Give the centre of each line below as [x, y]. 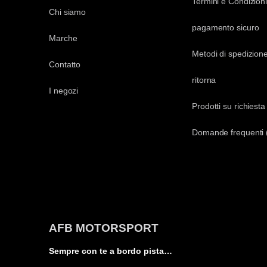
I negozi [64, 90]
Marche [63, 38]
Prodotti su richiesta [229, 106]
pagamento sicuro [226, 27]
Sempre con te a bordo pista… [111, 251]
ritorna [204, 80]
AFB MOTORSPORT [104, 228]
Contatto [65, 64]
